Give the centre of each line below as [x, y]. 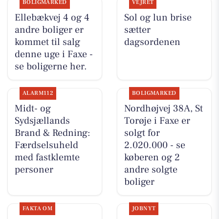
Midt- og [33, 109]
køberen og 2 [152, 158]
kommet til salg [47, 42]
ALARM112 [38, 93]
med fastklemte [47, 158]
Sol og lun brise [158, 18]
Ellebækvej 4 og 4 [52, 18]
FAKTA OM [37, 209]
